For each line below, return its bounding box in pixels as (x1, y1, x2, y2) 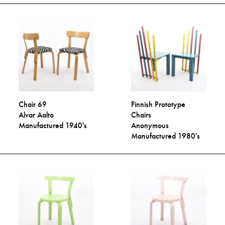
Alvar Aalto (19, 110, 54, 120)
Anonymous (131, 121, 169, 131)
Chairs (131, 110, 152, 120)
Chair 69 (19, 99, 47, 109)
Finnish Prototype (131, 99, 186, 109)
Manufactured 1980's (131, 131, 200, 141)
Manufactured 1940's (19, 121, 87, 131)
